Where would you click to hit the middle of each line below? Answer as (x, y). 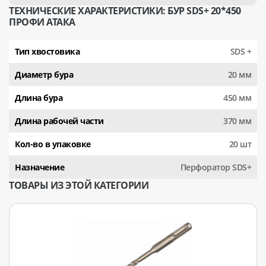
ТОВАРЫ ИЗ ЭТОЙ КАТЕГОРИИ (79, 185)
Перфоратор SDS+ (216, 167)
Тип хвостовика (47, 51)
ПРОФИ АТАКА (42, 22)
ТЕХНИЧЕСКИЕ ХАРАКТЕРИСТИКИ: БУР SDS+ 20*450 (125, 10)
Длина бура (39, 97)
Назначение (39, 167)
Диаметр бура (44, 74)
